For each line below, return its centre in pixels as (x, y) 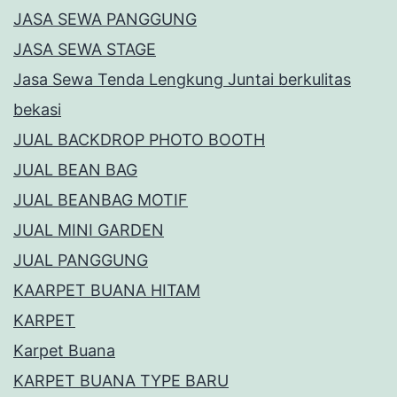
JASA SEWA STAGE (85, 49)
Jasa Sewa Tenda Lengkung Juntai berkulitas (182, 79)
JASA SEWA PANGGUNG (105, 19)
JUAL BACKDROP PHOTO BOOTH (139, 139)
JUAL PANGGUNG (81, 260)
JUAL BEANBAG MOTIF (101, 199)
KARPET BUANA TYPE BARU (121, 380)
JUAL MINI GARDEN (89, 230)
